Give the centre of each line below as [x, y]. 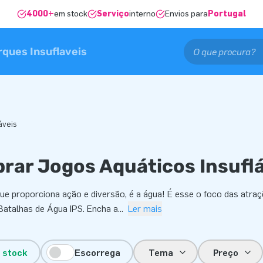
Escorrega [97, 252]
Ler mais [145, 209]
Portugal [227, 14]
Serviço [113, 14]
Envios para [186, 14]
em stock [71, 14]
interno [142, 14]
